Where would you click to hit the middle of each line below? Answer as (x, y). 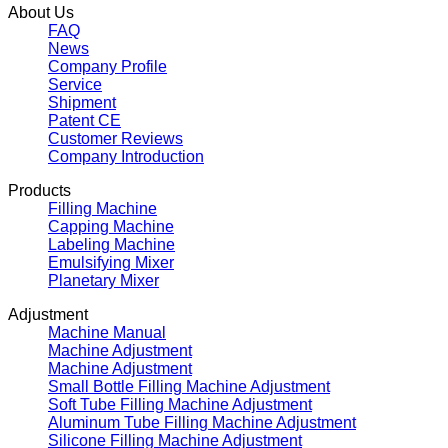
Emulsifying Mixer (111, 262)
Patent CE (84, 120)
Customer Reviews (115, 138)
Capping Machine (111, 226)
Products (39, 190)
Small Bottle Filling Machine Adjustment (189, 386)
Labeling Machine (111, 244)
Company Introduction (126, 156)
